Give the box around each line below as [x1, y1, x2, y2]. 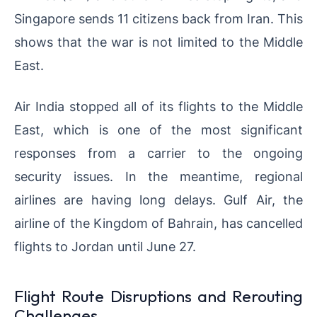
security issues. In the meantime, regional [14, 168, 303, 184]
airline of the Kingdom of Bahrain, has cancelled [14, 214, 303, 231]
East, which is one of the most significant [14, 121, 303, 137]
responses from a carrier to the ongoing [14, 144, 303, 161]
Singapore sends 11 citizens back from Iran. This [14, 10, 303, 26]
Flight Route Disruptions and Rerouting [14, 285, 303, 306]
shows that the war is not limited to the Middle [14, 33, 303, 50]
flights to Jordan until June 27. [14, 238, 196, 254]
